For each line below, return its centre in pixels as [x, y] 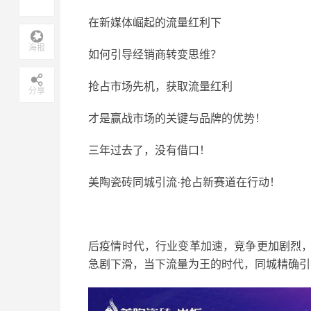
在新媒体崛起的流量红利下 [155, 23]
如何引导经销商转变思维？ [155, 54]
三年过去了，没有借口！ [149, 150]
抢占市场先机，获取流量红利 [160, 86]
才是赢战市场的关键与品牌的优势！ [177, 118]
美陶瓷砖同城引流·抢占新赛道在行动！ [184, 182]
